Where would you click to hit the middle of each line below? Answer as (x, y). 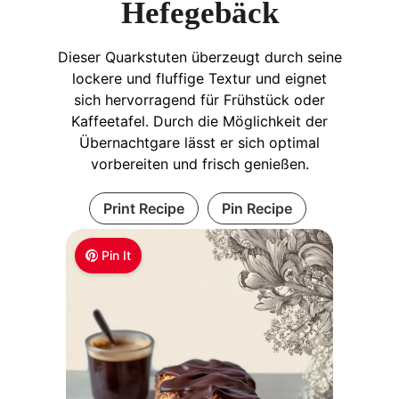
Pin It (117, 255)
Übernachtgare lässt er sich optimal (199, 142)
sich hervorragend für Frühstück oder (199, 99)
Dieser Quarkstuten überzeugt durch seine (199, 57)
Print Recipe (143, 208)
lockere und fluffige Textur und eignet (199, 78)
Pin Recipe (256, 208)
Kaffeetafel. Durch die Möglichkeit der (199, 121)
